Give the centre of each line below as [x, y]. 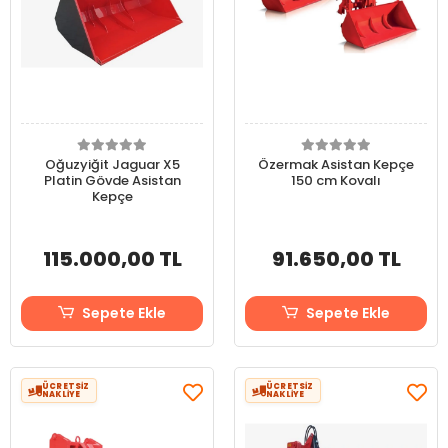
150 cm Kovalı [336, 180]
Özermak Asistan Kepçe [336, 164]
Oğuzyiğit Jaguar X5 [112, 164]
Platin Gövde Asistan [112, 180]
